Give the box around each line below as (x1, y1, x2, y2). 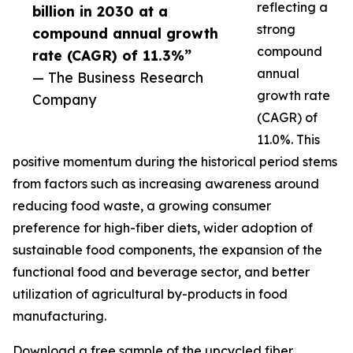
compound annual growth (32, 24, 218, 43)
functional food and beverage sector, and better (13, 264, 310, 281)
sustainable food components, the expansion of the (13, 242, 322, 258)
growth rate (257, 87, 330, 104)
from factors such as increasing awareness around (13, 176, 319, 192)
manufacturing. (13, 308, 106, 325)
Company (32, 91, 96, 109)
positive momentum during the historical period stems (13, 154, 337, 170)
